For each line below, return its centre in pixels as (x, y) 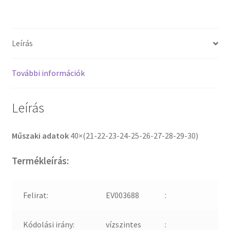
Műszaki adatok (41, 135)
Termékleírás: (40, 161)
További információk (48, 73)
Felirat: (36, 195)
